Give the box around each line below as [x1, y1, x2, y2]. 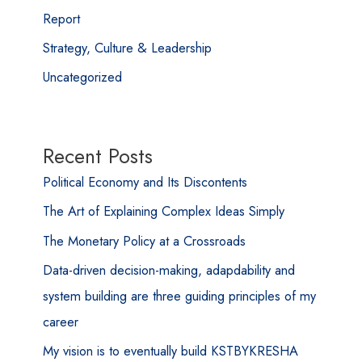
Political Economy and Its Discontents [42, 172, 247, 192]
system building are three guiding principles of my [42, 285, 316, 305]
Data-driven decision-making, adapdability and [42, 259, 295, 280]
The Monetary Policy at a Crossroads [42, 230, 246, 250]
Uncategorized [42, 67, 122, 87]
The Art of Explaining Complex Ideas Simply [42, 201, 284, 221]
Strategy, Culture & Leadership [42, 38, 212, 58]
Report [42, 9, 80, 29]
